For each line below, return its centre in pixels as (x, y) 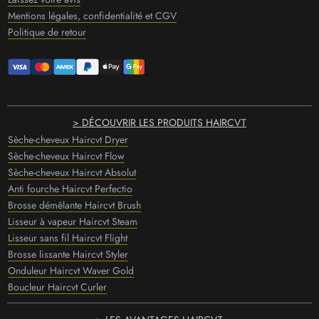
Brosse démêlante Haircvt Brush (74, 205)
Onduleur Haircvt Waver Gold (71, 270)
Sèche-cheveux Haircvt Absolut (72, 172)
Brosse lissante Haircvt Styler (68, 254)
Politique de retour (47, 32)
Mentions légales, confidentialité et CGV (92, 15)
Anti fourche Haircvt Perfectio (70, 188)
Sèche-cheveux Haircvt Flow (66, 156)
